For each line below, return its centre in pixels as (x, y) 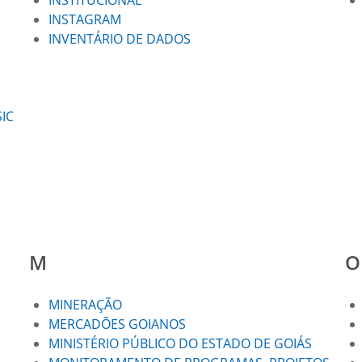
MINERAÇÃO (85, 305)
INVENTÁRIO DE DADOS (119, 39)
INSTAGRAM (84, 19)
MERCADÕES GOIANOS (117, 324)
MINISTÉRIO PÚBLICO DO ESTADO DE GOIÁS (180, 343)
